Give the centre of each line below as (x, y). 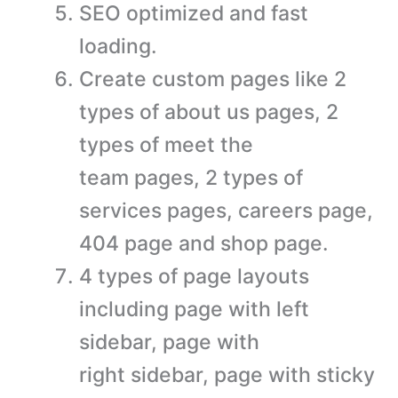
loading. (118, 46)
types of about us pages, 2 (209, 111)
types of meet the (166, 144)
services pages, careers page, (226, 210)
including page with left (194, 309)
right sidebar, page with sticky (227, 374)
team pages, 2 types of (191, 177)
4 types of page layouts (194, 276)
